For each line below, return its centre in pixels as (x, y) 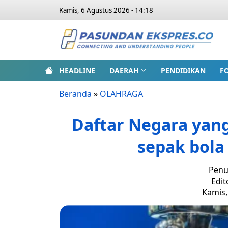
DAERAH (124, 70)
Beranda (75, 94)
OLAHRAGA (121, 94)
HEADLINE (77, 70)
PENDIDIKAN (183, 70)
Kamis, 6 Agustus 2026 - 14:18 (106, 10)
